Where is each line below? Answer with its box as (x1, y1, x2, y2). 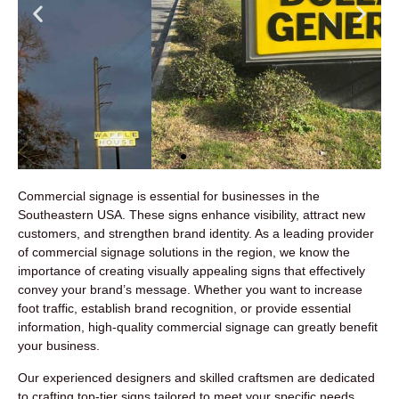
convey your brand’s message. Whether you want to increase (18, 282, 362, 297)
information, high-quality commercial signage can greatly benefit (18, 320, 378, 335)
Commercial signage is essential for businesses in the (18, 189, 320, 204)
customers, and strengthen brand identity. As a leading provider (18, 226, 374, 241)
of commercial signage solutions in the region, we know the (18, 245, 350, 260)
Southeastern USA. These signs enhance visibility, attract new (18, 208, 365, 223)
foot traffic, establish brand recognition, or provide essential (18, 301, 351, 316)
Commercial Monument (74, 194, 300, 218)
